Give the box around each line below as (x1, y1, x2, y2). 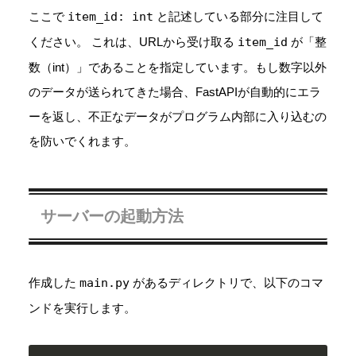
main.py (79, 275, 130, 290)
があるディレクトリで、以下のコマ (130, 275, 323, 289)
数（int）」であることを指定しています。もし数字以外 (29, 60, 327, 74)
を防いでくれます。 (29, 134, 136, 148)
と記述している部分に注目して (153, 10, 323, 23)
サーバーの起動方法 (41, 207, 184, 225)
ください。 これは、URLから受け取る (29, 35, 238, 48)
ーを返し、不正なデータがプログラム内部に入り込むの (29, 110, 327, 123)
